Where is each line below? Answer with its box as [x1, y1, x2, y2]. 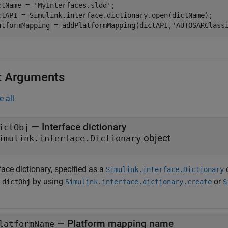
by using [31, 177, 65, 186]
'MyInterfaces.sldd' [34, 1, 111, 9]
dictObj [2, 178, 31, 186]
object [141, 132, 170, 144]
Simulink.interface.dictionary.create [65, 178, 212, 186]
